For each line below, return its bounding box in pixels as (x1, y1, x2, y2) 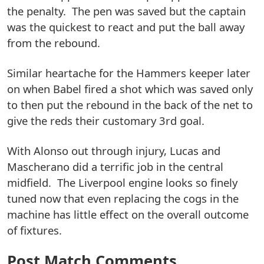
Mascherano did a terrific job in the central (7, 159, 223, 174)
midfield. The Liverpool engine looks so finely (7, 175, 237, 190)
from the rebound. (7, 35, 100, 51)
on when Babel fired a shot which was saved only (7, 81, 253, 97)
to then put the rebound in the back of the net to (7, 97, 253, 113)
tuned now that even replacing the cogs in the (7, 191, 239, 206)
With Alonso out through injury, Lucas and (7, 143, 220, 159)
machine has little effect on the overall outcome (7, 207, 249, 222)
